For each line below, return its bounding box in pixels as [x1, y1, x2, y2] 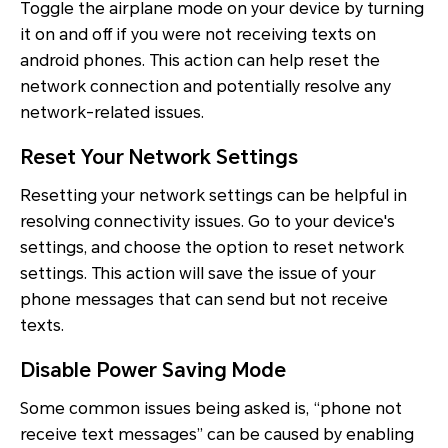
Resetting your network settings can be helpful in [20, 186, 407, 206]
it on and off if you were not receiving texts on [20, 25, 376, 45]
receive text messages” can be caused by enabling [20, 425, 414, 445]
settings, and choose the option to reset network [20, 238, 404, 258]
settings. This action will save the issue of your [20, 264, 376, 284]
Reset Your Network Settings [20, 145, 298, 170]
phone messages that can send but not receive [20, 290, 388, 310]
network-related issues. [20, 103, 204, 123]
